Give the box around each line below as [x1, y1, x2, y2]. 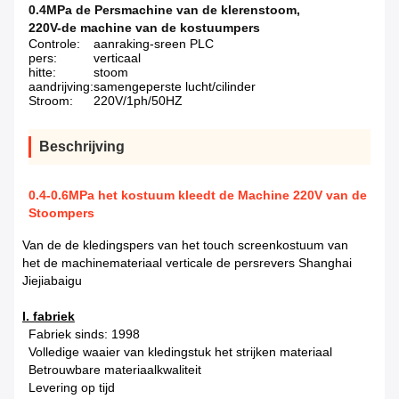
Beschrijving [39, 139, 125, 155]
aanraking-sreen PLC [94, 37, 214, 52]
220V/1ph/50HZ [94, 94, 183, 109]
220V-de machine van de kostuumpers [28, 20, 260, 36]
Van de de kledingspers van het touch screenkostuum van [21, 238, 348, 253]
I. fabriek [21, 309, 75, 324]
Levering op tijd [28, 380, 115, 395]
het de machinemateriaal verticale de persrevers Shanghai [21, 256, 352, 271]
